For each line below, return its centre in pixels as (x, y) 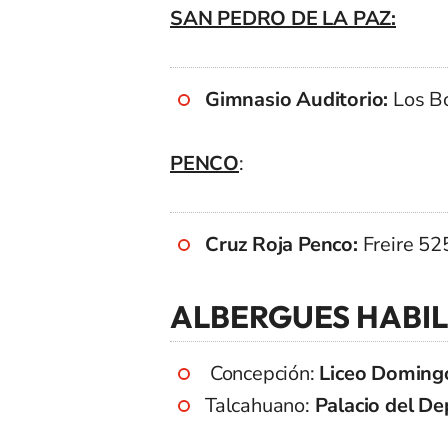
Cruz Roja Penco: (281, 244)
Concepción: (260, 373)
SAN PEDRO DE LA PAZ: (283, 18)
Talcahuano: (260, 405)
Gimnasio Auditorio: (297, 99)
